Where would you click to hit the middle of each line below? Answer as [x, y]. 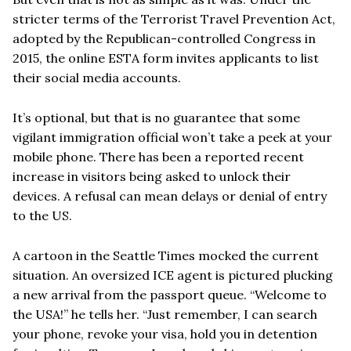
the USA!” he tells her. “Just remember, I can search [165, 314]
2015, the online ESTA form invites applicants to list [166, 58]
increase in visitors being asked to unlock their [152, 176]
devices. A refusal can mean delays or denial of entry [170, 195]
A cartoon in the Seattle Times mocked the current [166, 255]
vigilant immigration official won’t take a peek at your [172, 137]
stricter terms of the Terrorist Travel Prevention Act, [174, 18]
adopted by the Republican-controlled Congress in [164, 38]
